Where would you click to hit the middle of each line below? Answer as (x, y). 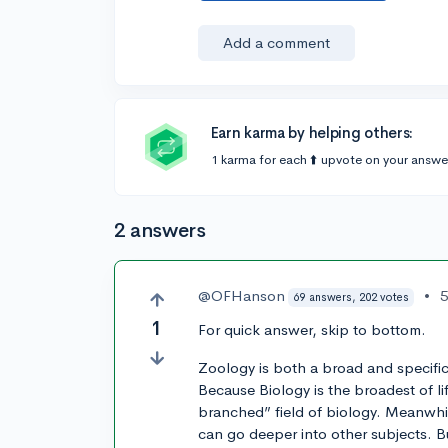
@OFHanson (242, 295)
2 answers (160, 230)
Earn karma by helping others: (312, 132)
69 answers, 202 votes (351, 296)
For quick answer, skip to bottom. (312, 329)
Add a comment (277, 42)
